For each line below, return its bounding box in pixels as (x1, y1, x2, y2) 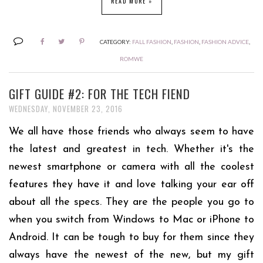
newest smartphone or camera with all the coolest (9, 161, 254, 173)
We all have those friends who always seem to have (9, 126, 254, 137)
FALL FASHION (131, 38, 171, 45)
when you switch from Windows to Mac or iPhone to (9, 214, 254, 225)
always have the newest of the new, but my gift (9, 249, 254, 261)
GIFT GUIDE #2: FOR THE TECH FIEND (9, 84, 190, 103)
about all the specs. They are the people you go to (9, 196, 254, 208)
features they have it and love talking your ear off (9, 178, 254, 190)
